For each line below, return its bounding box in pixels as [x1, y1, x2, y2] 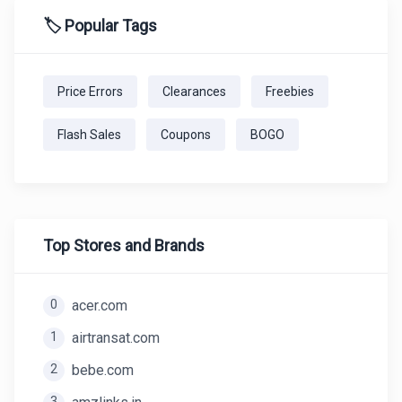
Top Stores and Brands [43, 236, 205, 255]
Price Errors [57, 84, 123, 99]
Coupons [161, 127, 211, 142]
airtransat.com [72, 329, 160, 346]
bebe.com [72, 362, 134, 379]
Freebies [266, 84, 314, 99]
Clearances [162, 84, 226, 99]
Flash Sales [57, 127, 121, 142]
